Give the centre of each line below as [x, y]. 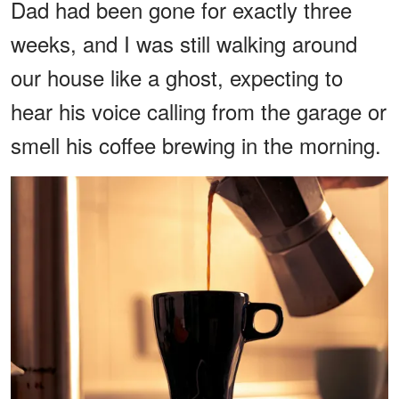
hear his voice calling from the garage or [199, 110]
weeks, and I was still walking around [184, 43]
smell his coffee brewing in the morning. [196, 144]
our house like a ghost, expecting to [177, 77]
